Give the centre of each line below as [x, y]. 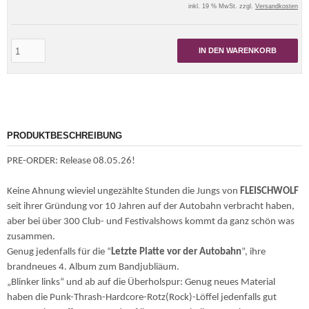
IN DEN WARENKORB [238, 50]
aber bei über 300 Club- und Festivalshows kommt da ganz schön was [151, 222]
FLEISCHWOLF [269, 191]
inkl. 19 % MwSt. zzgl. [222, 6]
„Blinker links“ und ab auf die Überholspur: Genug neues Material [141, 282]
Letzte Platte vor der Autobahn [176, 252]
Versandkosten [277, 6]
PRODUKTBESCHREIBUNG [64, 136]
